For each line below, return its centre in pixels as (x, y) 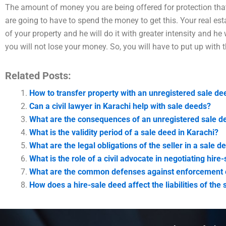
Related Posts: (38, 76)
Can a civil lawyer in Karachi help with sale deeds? (120, 106)
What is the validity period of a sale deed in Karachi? (124, 132)
